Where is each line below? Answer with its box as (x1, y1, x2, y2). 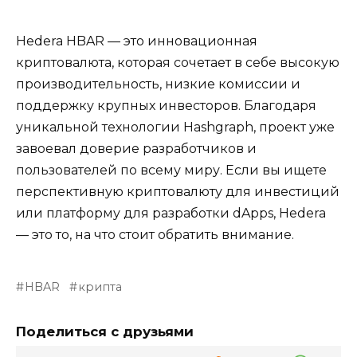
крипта (78, 280, 123, 295)
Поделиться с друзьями (16, 324, 194, 340)
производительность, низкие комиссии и (16, 76, 300, 92)
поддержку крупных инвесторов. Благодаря (16, 98, 316, 114)
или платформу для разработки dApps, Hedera (16, 206, 326, 222)
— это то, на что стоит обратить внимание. (16, 227, 294, 243)
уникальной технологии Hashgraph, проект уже (16, 120, 335, 135)
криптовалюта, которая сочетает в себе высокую (16, 55, 339, 71)
